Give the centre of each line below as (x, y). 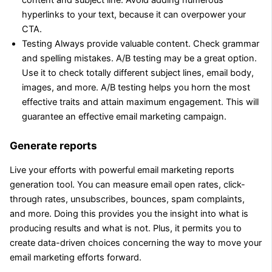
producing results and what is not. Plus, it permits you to (125, 229)
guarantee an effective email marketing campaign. (124, 116)
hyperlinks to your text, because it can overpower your (134, 14)
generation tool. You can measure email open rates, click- (127, 185)
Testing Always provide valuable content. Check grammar (140, 43)
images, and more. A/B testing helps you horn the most (136, 87)
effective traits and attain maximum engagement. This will (140, 102)
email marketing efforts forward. (75, 258)
